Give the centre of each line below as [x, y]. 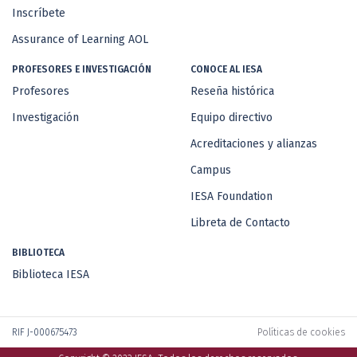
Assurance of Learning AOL [80, 40]
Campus [211, 171]
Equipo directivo [231, 118]
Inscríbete [39, 14]
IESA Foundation [231, 197]
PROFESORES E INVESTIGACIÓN [82, 70]
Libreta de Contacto [240, 223]
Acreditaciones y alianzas [254, 144]
